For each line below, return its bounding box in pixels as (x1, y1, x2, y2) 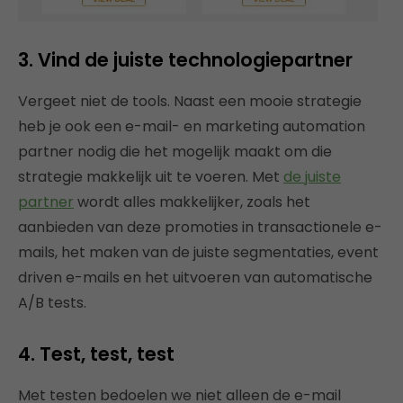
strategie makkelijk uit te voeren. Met (18, 166, 283, 188)
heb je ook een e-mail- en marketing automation (18, 116, 365, 138)
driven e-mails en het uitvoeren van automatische (18, 267, 372, 289)
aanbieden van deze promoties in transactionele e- (18, 217, 382, 238)
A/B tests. (18, 292, 86, 314)
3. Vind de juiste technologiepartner (18, 47, 353, 74)
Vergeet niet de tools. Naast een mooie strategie (18, 91, 362, 112)
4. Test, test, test (18, 341, 175, 368)
